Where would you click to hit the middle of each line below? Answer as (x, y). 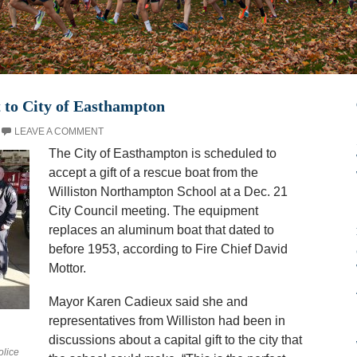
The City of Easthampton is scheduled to (162, 153)
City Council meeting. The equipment (153, 211)
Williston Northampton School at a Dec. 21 (168, 192)
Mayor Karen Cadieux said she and (148, 302)
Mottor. (67, 268)
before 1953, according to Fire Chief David (168, 249)
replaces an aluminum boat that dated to (161, 230)
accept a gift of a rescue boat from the (153, 173)
